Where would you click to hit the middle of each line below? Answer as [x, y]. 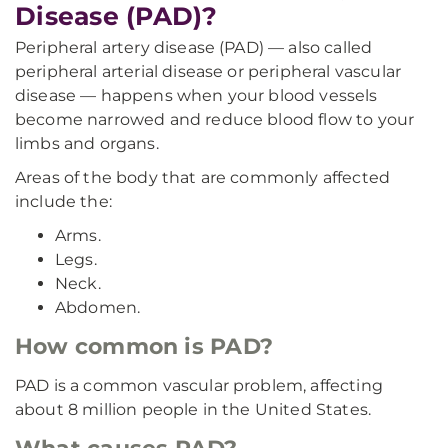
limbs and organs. [87, 143]
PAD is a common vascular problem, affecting [199, 385]
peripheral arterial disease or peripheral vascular [208, 71]
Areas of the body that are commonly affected [203, 177]
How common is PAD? [144, 346]
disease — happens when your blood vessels [196, 95]
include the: [63, 201]
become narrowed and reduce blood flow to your [215, 119]
